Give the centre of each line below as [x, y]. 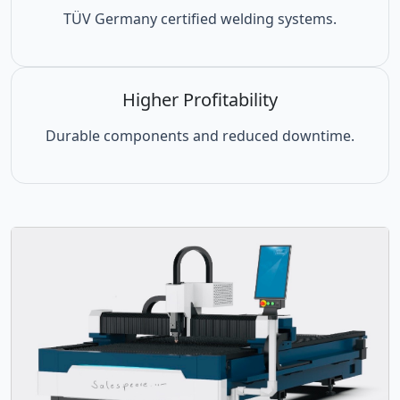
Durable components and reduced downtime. [200, 136]
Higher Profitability [200, 100]
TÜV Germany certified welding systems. [200, 19]
